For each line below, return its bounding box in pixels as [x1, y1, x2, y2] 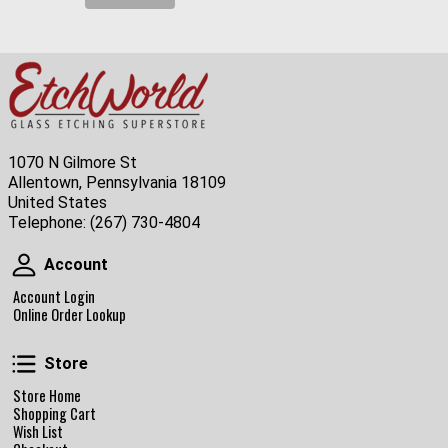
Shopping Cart [13, 402, 96, 424]
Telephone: [8, 213, 90, 233]
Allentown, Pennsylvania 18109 [8, 173, 226, 193]
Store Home [13, 384, 81, 406]
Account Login [13, 286, 95, 308]
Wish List [13, 420, 63, 442]
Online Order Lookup [13, 304, 126, 326]
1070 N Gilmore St [8, 153, 137, 173]
